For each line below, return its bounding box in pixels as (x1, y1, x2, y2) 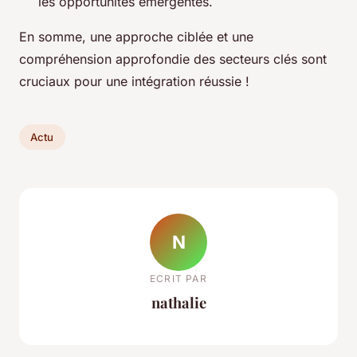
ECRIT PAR (150, 272, 207, 284)
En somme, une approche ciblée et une (19, 29, 253, 45)
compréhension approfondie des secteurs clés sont (19, 51, 327, 67)
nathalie (151, 292, 206, 312)
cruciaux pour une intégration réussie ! (19, 73, 249, 89)
